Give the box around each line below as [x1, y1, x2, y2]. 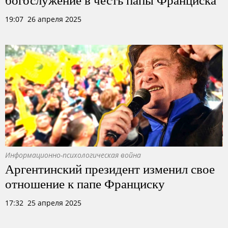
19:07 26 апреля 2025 [5, 14, 81, 24]
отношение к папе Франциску [5, 175, 165, 192]
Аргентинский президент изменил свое [5, 160, 215, 177]
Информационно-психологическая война [5, 150, 141, 160]
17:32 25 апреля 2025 [5, 198, 81, 208]
